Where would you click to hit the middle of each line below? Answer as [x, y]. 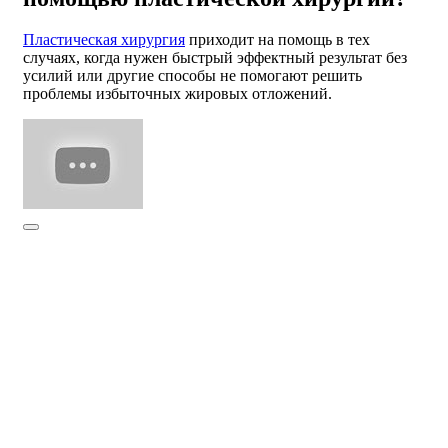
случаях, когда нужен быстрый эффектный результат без [215, 58]
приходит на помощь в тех [277, 40]
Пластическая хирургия [104, 40]
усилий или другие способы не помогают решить [192, 76]
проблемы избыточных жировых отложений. [177, 94]
